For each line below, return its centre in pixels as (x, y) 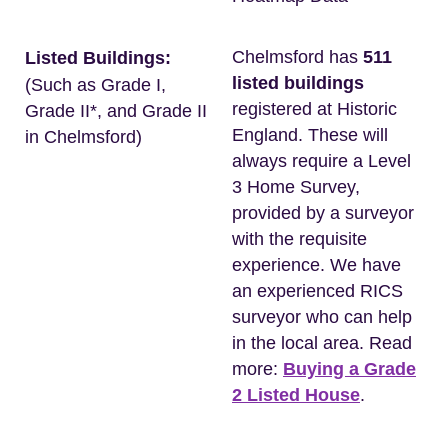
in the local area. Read (322, 343)
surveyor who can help (322, 317)
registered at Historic (314, 109)
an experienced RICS (317, 291)
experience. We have (316, 265)
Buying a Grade (349, 369)
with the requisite (299, 239)
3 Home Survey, (296, 187)
